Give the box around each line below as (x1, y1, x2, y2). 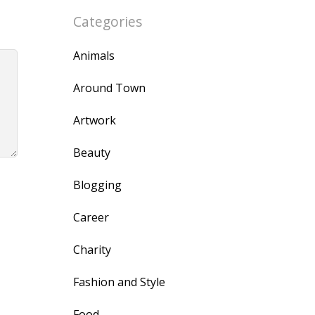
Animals (73, 48, 115, 63)
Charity (73, 242, 111, 257)
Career (73, 210, 109, 225)
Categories (73, 12, 142, 31)
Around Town (73, 80, 146, 96)
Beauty (73, 145, 110, 160)
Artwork (73, 112, 116, 128)
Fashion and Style (73, 274, 165, 290)
